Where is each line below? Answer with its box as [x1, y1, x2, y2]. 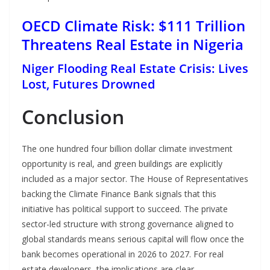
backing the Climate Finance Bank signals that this [22, 188, 216, 200]
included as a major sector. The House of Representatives [22, 173, 248, 185]
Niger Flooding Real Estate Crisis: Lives [22, 60, 248, 77]
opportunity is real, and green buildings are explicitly [22, 158, 222, 170]
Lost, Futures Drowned [22, 76, 155, 93]
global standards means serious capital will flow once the [22, 233, 244, 245]
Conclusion [22, 104, 124, 130]
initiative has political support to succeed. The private [22, 203, 228, 215]
